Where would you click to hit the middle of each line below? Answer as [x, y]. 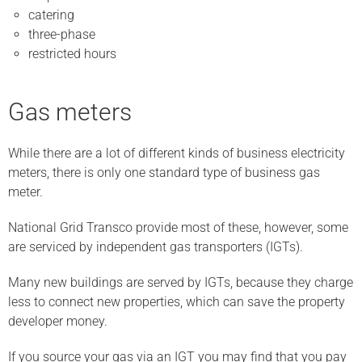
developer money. [58, 321]
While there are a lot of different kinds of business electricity [177, 153]
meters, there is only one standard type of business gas [164, 173]
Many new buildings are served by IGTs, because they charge [181, 282]
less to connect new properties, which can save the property [177, 302]
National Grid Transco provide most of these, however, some [178, 227]
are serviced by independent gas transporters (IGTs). [156, 247]
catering [51, 15]
